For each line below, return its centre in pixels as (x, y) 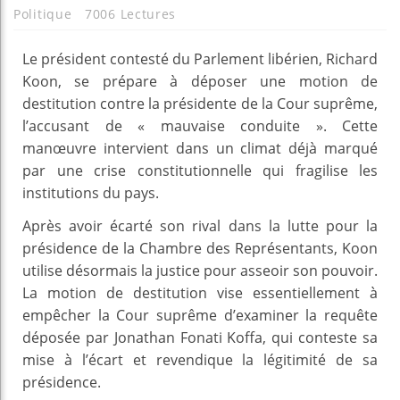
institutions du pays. (91, 192)
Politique (43, 13)
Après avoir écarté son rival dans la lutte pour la (200, 225)
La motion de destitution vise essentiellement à (200, 292)
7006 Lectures (131, 13)
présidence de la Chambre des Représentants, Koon (200, 248)
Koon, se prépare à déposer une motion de (200, 81)
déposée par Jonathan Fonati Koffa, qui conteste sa (200, 337)
